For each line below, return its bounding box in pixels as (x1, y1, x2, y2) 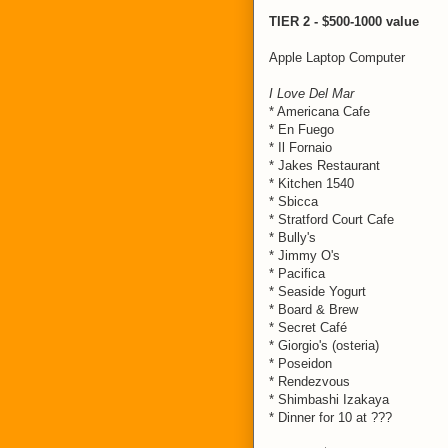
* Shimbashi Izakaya (269, 392, 389, 407)
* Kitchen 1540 (269, 176, 354, 191)
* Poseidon (269, 356, 332, 371)
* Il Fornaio (269, 140, 332, 155)
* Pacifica (269, 266, 325, 281)
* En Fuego (269, 122, 334, 137)
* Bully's (269, 230, 316, 245)
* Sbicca (269, 194, 318, 209)
